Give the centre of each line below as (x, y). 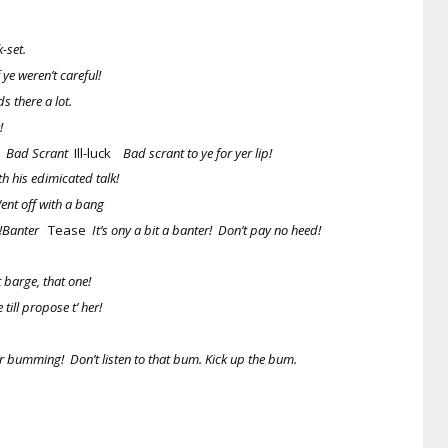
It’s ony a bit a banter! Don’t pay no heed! (206, 230)
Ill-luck (98, 153)
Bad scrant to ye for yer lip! (197, 153)
